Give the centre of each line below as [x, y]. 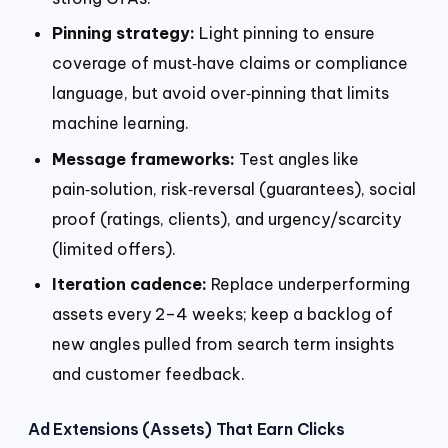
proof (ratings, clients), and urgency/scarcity [226, 218]
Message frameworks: [143, 158]
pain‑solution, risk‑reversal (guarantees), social [234, 188]
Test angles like [297, 158]
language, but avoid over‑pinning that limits [220, 93]
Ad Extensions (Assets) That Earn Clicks [186, 429]
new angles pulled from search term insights [223, 344]
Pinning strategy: [123, 33]
